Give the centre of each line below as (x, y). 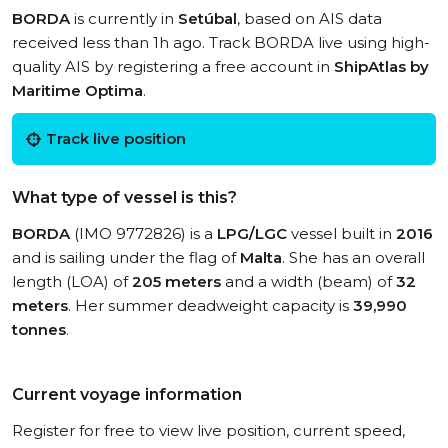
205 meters (176, 281)
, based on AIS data (309, 18)
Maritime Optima (77, 90)
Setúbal (207, 18)
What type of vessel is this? (124, 197)
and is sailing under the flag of (126, 257)
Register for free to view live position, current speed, (208, 430)
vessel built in (341, 233)
